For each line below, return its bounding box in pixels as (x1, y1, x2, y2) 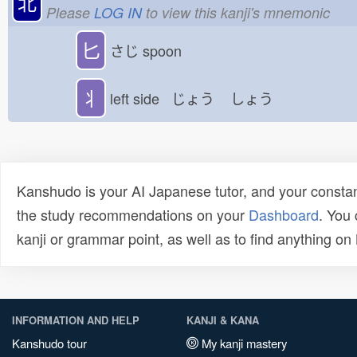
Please (46, 2, 94, 22)
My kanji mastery (198, 335, 287, 351)
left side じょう (110, 88, 215, 108)
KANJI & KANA (186, 312, 259, 328)
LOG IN (94, 2, 142, 22)
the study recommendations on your (17, 204, 249, 225)
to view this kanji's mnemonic (142, 2, 330, 22)
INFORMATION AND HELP (12, 312, 139, 328)
